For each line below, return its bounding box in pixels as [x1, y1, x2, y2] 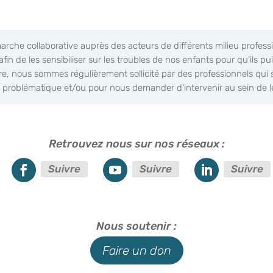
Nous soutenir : [96, 219, 177, 233]
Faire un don [102, 243, 171, 258]
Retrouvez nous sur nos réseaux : [48, 136, 225, 151]
